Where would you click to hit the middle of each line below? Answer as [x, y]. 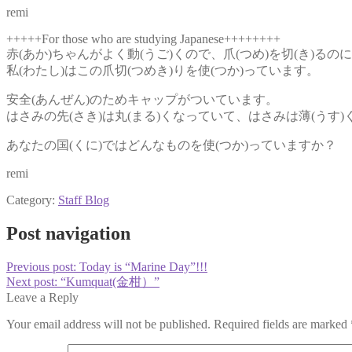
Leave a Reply [42, 297]
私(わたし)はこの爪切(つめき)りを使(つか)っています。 [163, 70]
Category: [32, 200]
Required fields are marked [282, 324]
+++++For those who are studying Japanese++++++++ [143, 38]
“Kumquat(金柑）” [110, 281]
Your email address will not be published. [108, 324]
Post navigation [68, 233]
